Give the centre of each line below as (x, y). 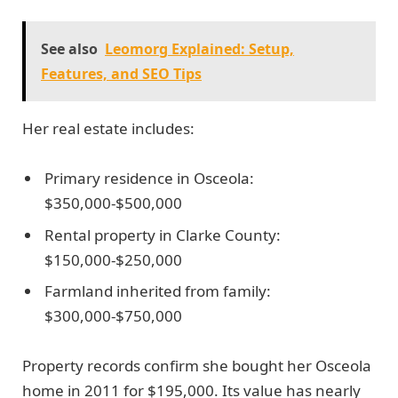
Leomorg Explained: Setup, (199, 48)
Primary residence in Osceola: (149, 179)
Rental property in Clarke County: (163, 235)
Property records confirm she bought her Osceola (197, 366)
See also (69, 48)
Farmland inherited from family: (158, 291)
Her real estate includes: (108, 128)
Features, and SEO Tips (121, 73)
